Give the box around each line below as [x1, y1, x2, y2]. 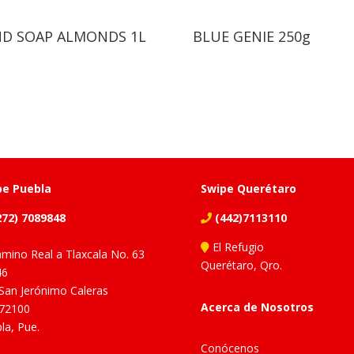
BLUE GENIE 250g [193, 26, 311, 46]
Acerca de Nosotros [200, 299, 314, 314]
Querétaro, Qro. [200, 258, 282, 273]
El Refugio [209, 239, 264, 255]
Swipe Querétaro [200, 181, 296, 197]
